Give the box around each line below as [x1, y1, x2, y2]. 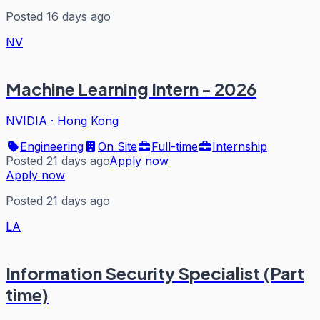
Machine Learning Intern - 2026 [6, 78, 256, 100]
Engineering [20, 139, 84, 154]
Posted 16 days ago [6, 9, 111, 24]
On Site [98, 139, 137, 154]
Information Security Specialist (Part [6, 262, 304, 284]
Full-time [151, 139, 198, 154]
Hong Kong [57, 114, 119, 129]
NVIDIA [6, 114, 47, 129]
